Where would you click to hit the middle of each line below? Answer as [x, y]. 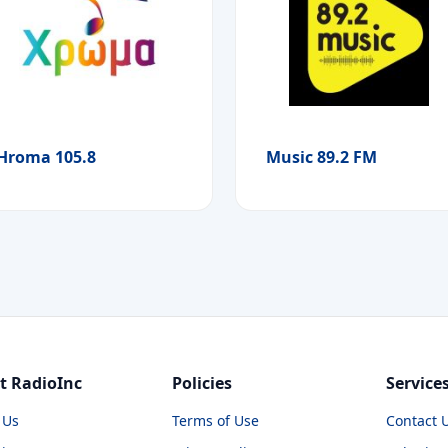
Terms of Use [215, 420]
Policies [201, 382]
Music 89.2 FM [321, 157]
